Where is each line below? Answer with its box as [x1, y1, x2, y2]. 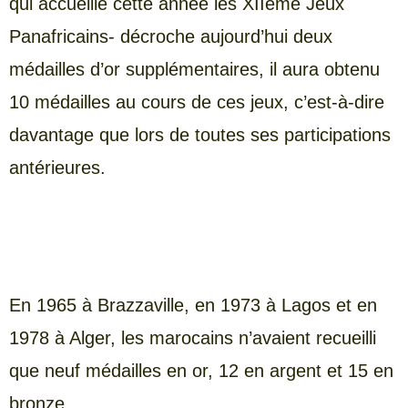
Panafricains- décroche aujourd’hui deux [9, 25, 332, 46]
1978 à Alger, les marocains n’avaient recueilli [9, 328, 376, 349]
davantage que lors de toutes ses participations [9, 124, 391, 145]
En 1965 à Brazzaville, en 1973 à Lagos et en [9, 295, 377, 316]
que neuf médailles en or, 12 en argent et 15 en [9, 361, 393, 382]
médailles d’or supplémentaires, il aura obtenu [9, 58, 380, 79]
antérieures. [9, 157, 106, 178]
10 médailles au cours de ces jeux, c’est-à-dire [9, 91, 384, 112]
